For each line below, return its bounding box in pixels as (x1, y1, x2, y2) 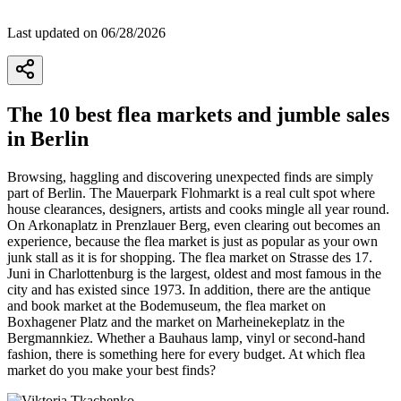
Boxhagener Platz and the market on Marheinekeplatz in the (7, 313, 345, 329)
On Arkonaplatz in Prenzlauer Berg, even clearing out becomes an (7, 217, 380, 233)
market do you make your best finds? (7, 362, 216, 378)
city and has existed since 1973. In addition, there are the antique (7, 281, 371, 297)
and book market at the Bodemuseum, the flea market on (7, 297, 326, 313)
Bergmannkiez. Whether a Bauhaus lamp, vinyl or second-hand (7, 329, 365, 346)
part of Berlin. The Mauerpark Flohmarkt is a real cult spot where (7, 184, 375, 200)
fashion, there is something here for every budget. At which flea (7, 346, 365, 362)
